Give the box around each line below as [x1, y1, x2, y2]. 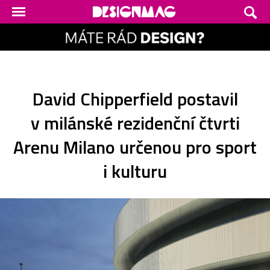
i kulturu [103, 157, 167, 185]
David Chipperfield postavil [32, 84, 238, 113]
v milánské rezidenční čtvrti [30, 108, 240, 137]
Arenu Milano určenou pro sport [13, 133, 257, 161]
